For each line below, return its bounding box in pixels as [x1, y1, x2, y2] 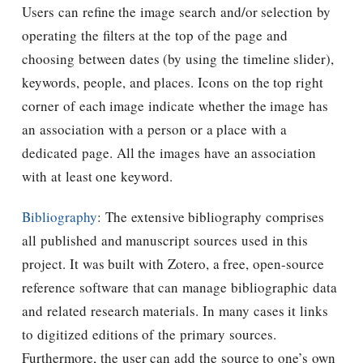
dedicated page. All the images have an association [22, 143, 317, 162]
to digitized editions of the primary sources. [22, 324, 276, 344]
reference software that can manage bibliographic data [22, 277, 337, 297]
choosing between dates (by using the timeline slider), [22, 49, 335, 68]
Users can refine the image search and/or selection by [22, 2, 331, 21]
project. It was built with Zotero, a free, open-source [22, 254, 324, 273]
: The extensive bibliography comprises [97, 207, 324, 226]
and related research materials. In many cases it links [22, 301, 328, 320]
